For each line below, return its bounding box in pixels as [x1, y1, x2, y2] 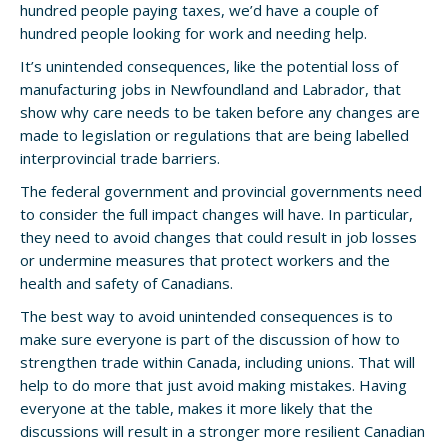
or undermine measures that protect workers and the [20, 250, 390, 271]
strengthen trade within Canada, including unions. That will [20, 352, 415, 373]
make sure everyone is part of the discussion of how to [20, 329, 400, 350]
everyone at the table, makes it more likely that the [20, 398, 373, 419]
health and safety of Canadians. [20, 273, 233, 294]
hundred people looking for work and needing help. [20, 23, 367, 44]
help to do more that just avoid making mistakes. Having [20, 375, 407, 396]
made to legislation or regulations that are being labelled [20, 125, 409, 146]
